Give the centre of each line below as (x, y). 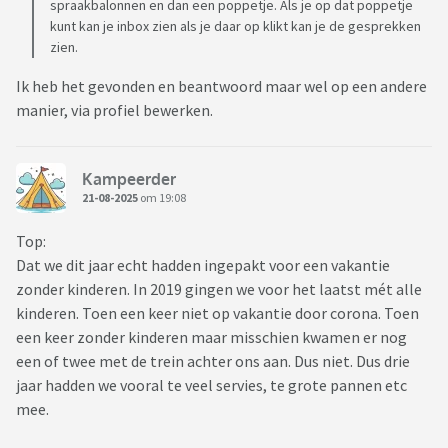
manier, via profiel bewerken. (114, 110)
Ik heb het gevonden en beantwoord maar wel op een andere (221, 86)
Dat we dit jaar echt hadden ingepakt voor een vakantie (203, 265)
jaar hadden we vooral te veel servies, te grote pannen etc (211, 385)
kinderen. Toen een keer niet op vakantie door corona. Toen (217, 313)
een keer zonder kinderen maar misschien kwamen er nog (211, 337)
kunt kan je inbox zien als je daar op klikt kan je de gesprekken (235, 26)
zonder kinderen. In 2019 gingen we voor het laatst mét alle (219, 289)
